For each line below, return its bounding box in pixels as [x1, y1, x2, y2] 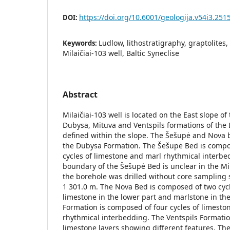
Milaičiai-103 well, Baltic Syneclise [63, 48, 179, 58]
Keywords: [63, 39, 99, 48]
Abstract [63, 89, 98, 100]
